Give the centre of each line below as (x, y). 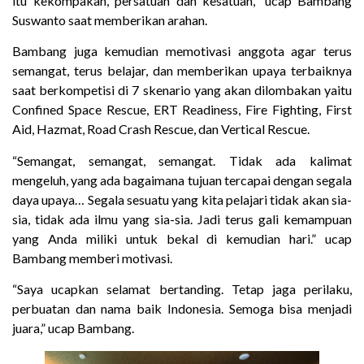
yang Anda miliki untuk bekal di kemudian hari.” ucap (182, 238)
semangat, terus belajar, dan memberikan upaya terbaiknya (182, 71)
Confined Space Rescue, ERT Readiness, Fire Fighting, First (182, 110)
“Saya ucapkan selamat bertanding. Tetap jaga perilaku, (182, 289)
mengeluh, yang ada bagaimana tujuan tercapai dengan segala (182, 180)
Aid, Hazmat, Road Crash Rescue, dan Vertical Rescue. (161, 129)
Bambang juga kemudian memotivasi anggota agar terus (182, 51)
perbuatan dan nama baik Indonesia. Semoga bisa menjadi (182, 309)
